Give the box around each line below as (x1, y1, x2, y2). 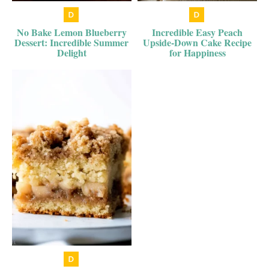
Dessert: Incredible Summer (14, 35, 129, 49)
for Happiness (169, 45, 226, 59)
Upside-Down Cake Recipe (143, 35, 252, 49)
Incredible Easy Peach (152, 25, 243, 39)
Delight (56, 45, 86, 59)
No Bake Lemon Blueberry (16, 25, 127, 39)
